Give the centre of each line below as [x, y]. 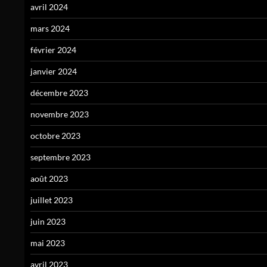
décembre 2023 [59, 93]
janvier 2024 [54, 72]
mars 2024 [50, 29]
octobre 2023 [55, 136]
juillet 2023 [52, 200]
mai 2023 [48, 243]
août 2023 [49, 179]
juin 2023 [48, 222]
